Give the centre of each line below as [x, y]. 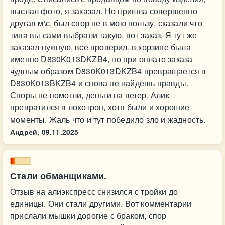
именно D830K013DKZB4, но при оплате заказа [101, 59]
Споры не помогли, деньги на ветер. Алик [90, 95]
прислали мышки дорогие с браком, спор [88, 216]
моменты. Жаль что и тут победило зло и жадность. [108, 119]
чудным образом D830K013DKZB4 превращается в [108, 71]
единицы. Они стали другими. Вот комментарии [101, 204]
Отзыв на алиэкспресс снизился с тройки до [94, 192]
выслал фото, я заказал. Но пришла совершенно [104, 11]
